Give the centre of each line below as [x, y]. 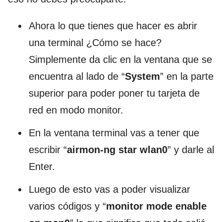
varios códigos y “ [67, 206]
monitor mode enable [156, 206]
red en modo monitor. [76, 110]
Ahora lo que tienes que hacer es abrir [113, 26]
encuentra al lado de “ [77, 76]
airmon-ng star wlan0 [117, 149]
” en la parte [187, 76]
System [142, 76]
